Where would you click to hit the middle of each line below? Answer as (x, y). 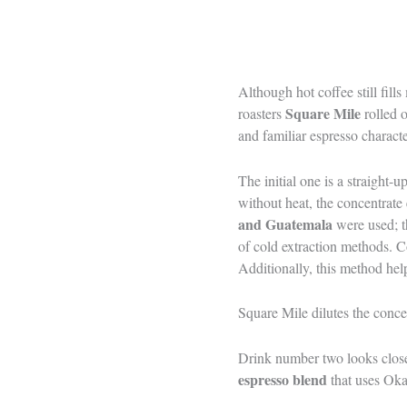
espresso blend (283, 379)
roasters (262, 113)
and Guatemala (285, 223)
